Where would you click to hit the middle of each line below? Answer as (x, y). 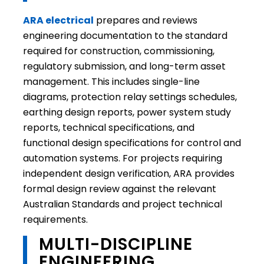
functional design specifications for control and (132, 143)
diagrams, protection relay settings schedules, (130, 97)
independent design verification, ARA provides (128, 174)
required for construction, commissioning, (118, 51)
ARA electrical (58, 21)
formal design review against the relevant (119, 189)
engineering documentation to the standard (125, 36)
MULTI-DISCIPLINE (115, 244)
